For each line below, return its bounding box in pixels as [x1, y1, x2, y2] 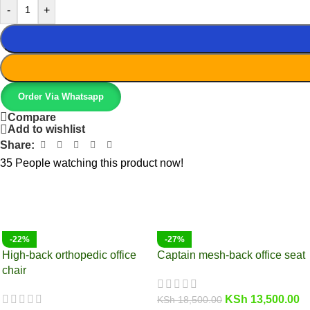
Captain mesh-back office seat [157, 248, 305, 261]
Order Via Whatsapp [18, 91, 104, 102]
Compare [8, 111, 56, 123]
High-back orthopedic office [2, 248, 136, 261]
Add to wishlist [8, 123, 85, 136]
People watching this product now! [15, 156, 183, 169]
